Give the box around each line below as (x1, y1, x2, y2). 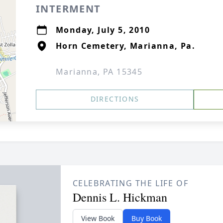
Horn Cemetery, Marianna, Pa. (56, 40, 196, 51)
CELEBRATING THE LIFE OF (72, 178, 189, 189)
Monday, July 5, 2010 (56, 24, 150, 35)
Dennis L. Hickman (72, 189, 167, 205)
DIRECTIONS (90, 94, 139, 104)
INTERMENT (36, 2, 101, 15)
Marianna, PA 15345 (56, 66, 143, 77)
